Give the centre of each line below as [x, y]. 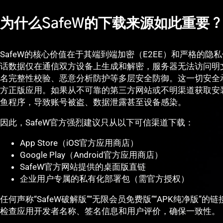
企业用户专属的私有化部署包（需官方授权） [105, 179]
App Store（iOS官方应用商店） [79, 143]
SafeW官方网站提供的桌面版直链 [83, 167]
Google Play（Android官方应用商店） [91, 155]
